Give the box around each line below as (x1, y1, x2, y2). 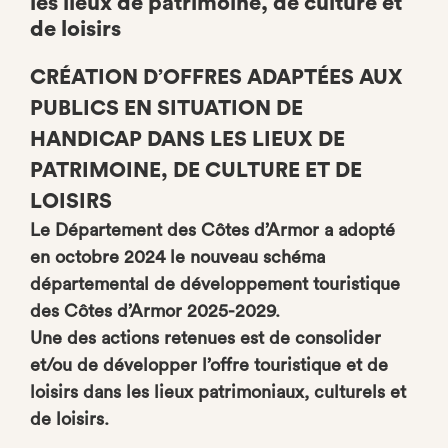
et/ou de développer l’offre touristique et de (30, 356, 388, 374)
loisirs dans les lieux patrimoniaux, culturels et (30, 383, 406, 401)
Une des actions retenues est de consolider (30, 329, 381, 347)
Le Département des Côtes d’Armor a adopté (30, 221, 395, 239)
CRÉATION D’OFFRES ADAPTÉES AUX (30, 67, 403, 88)
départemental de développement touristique (30, 275, 400, 293)
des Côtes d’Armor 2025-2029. (30, 302, 280, 320)
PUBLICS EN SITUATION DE (30, 98, 303, 119)
